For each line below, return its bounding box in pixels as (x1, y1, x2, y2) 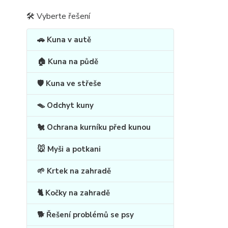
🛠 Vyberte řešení (26, 11, 90, 22)
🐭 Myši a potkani (37, 144, 101, 155)
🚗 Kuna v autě (37, 35, 91, 45)
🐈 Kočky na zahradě (37, 188, 110, 198)
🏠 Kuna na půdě (37, 56, 98, 67)
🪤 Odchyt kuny (37, 100, 94, 111)
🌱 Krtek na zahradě (37, 166, 111, 177)
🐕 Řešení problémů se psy (37, 210, 134, 220)
